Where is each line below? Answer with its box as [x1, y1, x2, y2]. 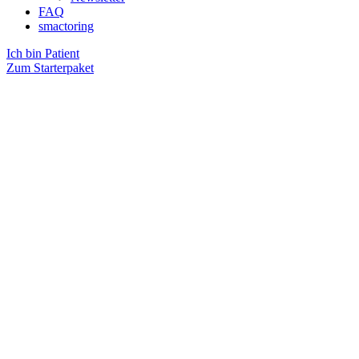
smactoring [38, 19, 94, 33]
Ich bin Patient [6, 46, 79, 60]
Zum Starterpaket [6, 61, 94, 75]
